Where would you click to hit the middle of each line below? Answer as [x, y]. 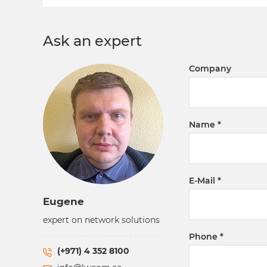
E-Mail [202, 180]
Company [210, 68]
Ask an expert [92, 41]
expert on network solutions [101, 220]
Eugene [63, 201]
